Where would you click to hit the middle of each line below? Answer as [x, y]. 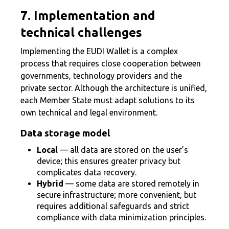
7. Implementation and [88, 16]
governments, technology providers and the [101, 76]
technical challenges [81, 32]
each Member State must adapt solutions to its [108, 100]
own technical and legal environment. [89, 112]
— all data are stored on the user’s [123, 150]
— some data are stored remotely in [131, 184]
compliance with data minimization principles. [121, 217]
